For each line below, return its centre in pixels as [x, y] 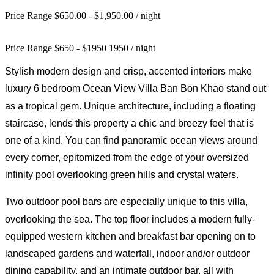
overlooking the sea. [50, 219]
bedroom [61, 88]
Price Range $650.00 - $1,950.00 [70, 15]
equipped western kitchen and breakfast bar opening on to [130, 236]
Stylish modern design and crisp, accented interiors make [128, 71]
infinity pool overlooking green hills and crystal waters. [122, 174]
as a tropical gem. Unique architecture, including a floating [130, 106]
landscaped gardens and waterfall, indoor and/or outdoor [127, 253]
